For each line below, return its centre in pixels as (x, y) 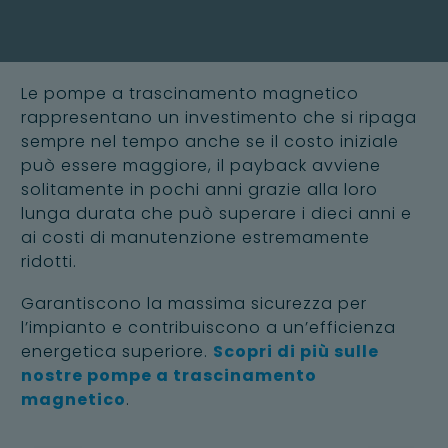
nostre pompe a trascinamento (169, 375)
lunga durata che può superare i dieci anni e (216, 213)
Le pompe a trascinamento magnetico (190, 93)
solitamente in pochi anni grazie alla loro (199, 189)
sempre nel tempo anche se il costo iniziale (210, 141)
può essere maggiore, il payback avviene (201, 165)
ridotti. (49, 261)
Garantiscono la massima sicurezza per (194, 303)
